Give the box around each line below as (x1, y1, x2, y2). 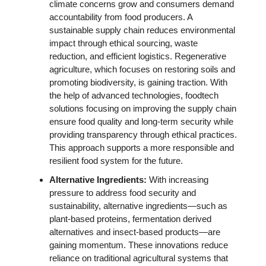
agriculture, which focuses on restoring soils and (49, 64, 235, 74)
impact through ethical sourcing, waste (49, 38, 198, 48)
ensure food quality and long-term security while (49, 116, 233, 126)
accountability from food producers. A (49, 12, 192, 22)
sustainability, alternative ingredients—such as (49, 201, 227, 211)
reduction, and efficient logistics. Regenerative (49, 51, 226, 61)
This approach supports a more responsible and (49, 142, 234, 153)
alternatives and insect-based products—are (49, 227, 220, 237)
